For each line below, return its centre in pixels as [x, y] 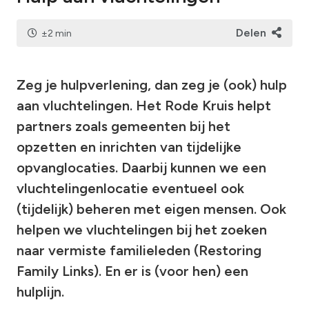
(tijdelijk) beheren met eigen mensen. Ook [151, 209]
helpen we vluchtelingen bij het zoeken [142, 230]
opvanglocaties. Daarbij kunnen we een [141, 168]
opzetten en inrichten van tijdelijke [129, 147]
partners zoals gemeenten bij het [123, 127]
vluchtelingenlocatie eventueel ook [130, 189]
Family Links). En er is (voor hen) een [132, 271]
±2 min [57, 33]
